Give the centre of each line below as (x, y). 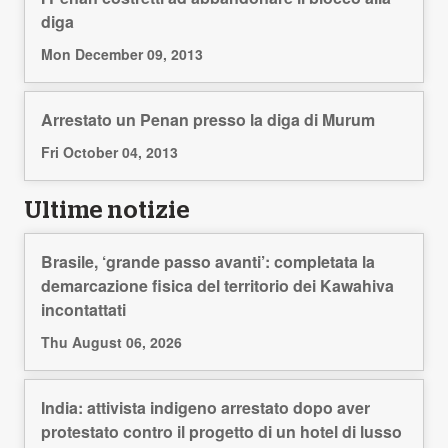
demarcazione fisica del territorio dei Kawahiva (217, 286)
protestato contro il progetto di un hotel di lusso (221, 432)
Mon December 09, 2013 (122, 54)
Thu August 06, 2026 (111, 342)
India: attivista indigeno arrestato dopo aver (205, 408)
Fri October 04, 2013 (109, 152)
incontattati (83, 310)
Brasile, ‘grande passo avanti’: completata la (208, 262)
